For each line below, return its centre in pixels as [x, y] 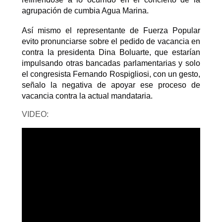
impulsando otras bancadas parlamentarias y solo [111, 63]
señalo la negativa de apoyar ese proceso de [111, 85]
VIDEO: [36, 114]
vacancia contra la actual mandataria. [88, 96]
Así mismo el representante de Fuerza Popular [111, 31]
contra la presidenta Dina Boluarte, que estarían [111, 53]
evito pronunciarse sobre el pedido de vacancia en [111, 42]
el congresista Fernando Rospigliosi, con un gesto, [111, 74]
